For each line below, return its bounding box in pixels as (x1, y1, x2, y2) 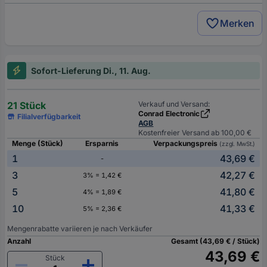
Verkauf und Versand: (138, 99, 210, 108)
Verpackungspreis (153, 138, 220, 148)
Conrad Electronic (138, 108, 200, 118)
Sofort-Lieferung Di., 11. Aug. (31, 65, 151, 76)
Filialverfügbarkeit (17, 111, 81, 121)
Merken (220, 17, 254, 29)
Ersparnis (85, 138, 119, 148)
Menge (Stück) (12, 138, 63, 148)
